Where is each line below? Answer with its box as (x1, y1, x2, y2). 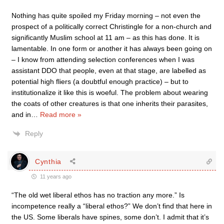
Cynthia (35, 157, 61, 165)
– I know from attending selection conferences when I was (11, 55, 194, 63)
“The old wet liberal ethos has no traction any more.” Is (11, 191, 184, 199)
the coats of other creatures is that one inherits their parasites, (11, 99, 208, 107)
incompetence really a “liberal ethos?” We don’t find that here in (11, 202, 212, 210)
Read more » (40, 110, 81, 118)
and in (11, 110, 31, 118)
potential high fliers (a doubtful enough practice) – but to (11, 77, 188, 85)
